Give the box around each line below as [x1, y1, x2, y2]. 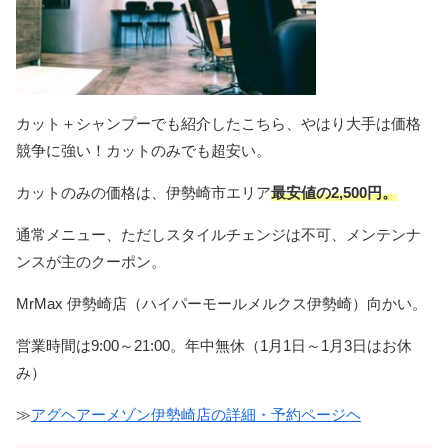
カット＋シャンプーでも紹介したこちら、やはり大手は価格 [16, 114, 421, 132]
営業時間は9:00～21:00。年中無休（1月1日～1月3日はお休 [16, 336, 412, 354]
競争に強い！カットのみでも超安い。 [16, 141, 271, 159]
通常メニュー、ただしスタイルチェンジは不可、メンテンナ [16, 225, 421, 243]
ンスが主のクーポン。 [16, 252, 166, 270]
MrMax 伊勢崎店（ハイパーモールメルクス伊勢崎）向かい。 [16, 294, 427, 312]
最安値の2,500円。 [271, 183, 397, 201]
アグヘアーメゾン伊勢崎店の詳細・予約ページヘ [31, 405, 361, 423]
